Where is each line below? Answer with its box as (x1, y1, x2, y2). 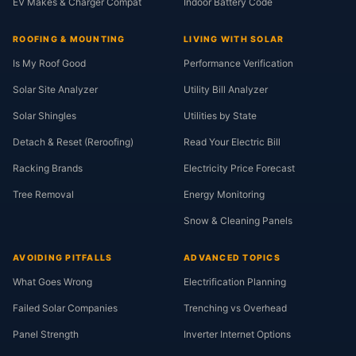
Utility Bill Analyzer (184, 83, 268, 95)
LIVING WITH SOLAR (184, 34, 284, 44)
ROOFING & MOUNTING (13, 34, 126, 44)
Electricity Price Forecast (184, 162, 295, 174)
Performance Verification (184, 57, 293, 69)
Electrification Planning (184, 276, 286, 288)
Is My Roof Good (13, 57, 86, 69)
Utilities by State (184, 110, 257, 122)
